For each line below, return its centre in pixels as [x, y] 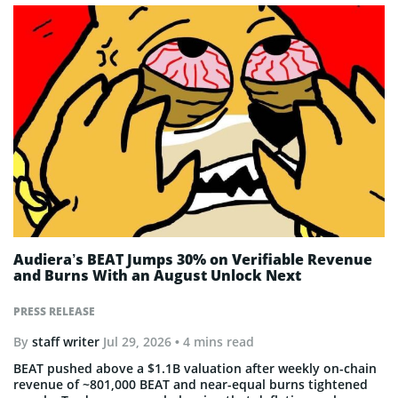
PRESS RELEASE [54, 311]
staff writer [66, 341]
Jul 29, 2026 [137, 341]
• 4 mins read [213, 341]
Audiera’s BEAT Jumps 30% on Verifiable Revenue [193, 259]
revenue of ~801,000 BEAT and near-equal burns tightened [191, 384]
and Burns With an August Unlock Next [157, 275]
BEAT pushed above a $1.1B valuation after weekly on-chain [195, 368]
